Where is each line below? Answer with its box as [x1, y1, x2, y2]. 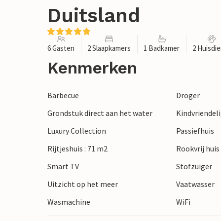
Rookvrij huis [176, 144, 220, 154]
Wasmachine [47, 197, 90, 207]
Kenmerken [47, 58, 137, 78]
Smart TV [47, 161, 79, 172]
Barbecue [47, 90, 79, 101]
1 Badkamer [144, 43, 180, 53]
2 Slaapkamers [87, 43, 131, 53]
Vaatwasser [176, 179, 215, 189]
